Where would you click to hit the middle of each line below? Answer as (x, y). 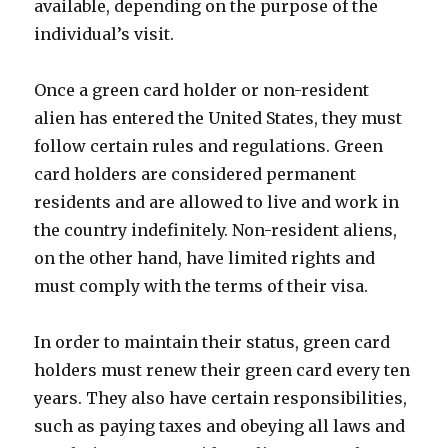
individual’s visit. (104, 34)
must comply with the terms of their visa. (201, 286)
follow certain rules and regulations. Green (209, 146)
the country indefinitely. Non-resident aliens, (216, 230)
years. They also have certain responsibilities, (221, 398)
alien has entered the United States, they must (218, 118)
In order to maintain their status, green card (212, 342)
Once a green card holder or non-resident (202, 90)
